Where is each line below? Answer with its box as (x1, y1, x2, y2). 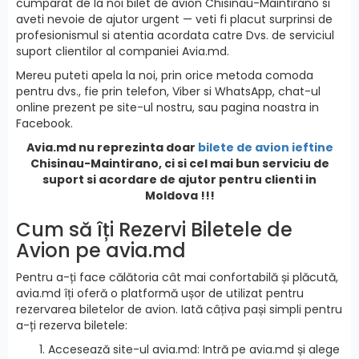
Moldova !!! (144, 187, 215, 204)
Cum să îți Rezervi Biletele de (16, 216, 292, 243)
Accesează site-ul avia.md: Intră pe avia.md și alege (48, 341, 340, 357)
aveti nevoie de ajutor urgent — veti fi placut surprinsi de (16, 10, 333, 27)
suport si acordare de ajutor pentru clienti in (42, 171, 317, 188)
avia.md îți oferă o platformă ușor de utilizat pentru (16, 284, 304, 301)
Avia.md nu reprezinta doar (26, 139, 198, 155)
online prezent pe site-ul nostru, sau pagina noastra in (16, 99, 319, 115)
